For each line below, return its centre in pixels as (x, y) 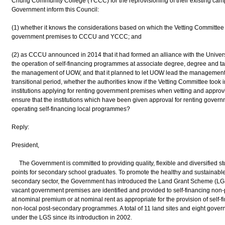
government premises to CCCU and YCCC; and (76, 37)
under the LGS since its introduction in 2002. (72, 217)
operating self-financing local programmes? (71, 109)
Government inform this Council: (55, 10)
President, (25, 145)
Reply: (20, 127)
